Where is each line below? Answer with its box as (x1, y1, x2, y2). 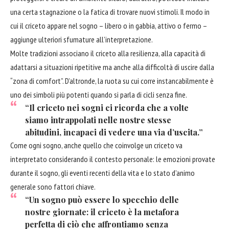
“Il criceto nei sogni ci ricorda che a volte (25, 102, 189, 113)
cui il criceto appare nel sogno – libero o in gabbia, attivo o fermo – (10, 20, 207, 31)
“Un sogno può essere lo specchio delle (25, 194, 179, 205)
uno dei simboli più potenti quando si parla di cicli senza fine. (10, 89, 187, 100)
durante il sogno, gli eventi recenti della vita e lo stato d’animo (10, 168, 195, 178)
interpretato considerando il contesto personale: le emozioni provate (10, 154, 215, 165)
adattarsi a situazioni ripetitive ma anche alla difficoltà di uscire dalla (10, 62, 214, 73)
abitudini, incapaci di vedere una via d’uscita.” (25, 127, 203, 138)
